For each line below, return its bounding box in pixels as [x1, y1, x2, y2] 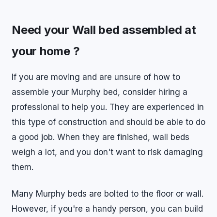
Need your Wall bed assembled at [12, 23, 196, 37]
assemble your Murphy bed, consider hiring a [12, 87, 187, 97]
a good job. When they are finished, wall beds [12, 132, 189, 142]
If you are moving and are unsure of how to [12, 72, 180, 82]
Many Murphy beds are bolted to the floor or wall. [12, 189, 203, 199]
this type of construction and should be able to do [12, 117, 205, 127]
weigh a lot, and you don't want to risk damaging [12, 147, 203, 157]
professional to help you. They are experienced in [12, 102, 204, 112]
